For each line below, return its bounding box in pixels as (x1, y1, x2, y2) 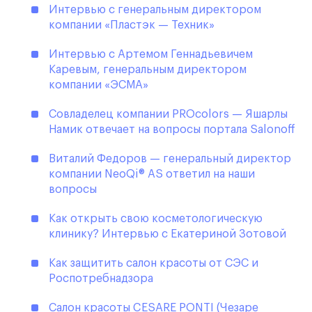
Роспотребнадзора (49, 273, 153, 285)
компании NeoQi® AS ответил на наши (49, 169, 255, 180)
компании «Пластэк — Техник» (49, 19, 214, 31)
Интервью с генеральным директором (49, 4, 261, 16)
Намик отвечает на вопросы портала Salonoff (49, 124, 295, 136)
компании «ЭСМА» (49, 79, 148, 91)
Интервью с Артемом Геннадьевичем (49, 49, 253, 61)
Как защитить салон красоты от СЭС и (49, 258, 258, 270)
